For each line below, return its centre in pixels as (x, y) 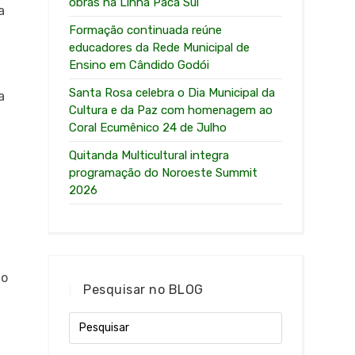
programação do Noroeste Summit (164, 172)
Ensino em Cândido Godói (139, 65)
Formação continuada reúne (146, 30)
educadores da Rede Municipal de (160, 47)
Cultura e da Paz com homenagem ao (171, 110)
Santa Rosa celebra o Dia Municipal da (172, 92)
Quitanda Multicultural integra (149, 155)
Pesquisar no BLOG (143, 289)
